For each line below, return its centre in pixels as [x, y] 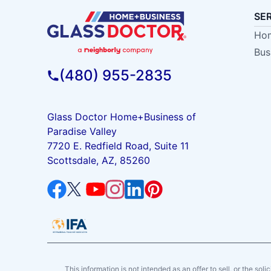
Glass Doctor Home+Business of [121, 117]
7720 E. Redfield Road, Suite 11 [118, 146]
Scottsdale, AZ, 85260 [98, 161]
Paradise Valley [82, 132]
